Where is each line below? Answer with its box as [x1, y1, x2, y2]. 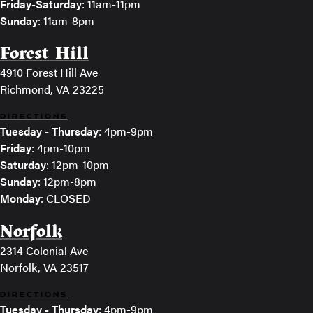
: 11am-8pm [38, 12, 94, 29]
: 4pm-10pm [31, 140, 90, 156]
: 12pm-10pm [46, 156, 109, 173]
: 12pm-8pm [38, 173, 96, 190]
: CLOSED [41, 190, 91, 207]
